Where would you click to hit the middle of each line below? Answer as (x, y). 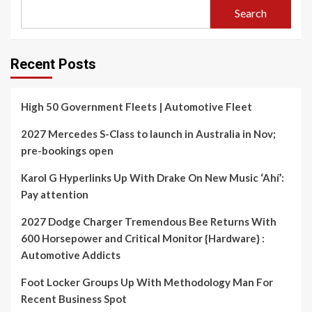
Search (250, 13)
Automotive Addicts (71, 255)
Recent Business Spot (74, 299)
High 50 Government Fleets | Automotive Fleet (136, 107)
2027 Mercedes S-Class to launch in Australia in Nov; (148, 134)
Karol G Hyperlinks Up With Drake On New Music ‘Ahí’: (153, 178)
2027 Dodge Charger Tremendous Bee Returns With (149, 221)
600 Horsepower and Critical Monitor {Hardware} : (143, 238)
